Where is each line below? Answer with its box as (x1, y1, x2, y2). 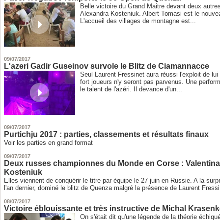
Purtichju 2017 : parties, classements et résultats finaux (4, 130, 209, 139)
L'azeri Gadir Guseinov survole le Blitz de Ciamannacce (4, 62, 210, 71)
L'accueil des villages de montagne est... (80, 17, 196, 25)
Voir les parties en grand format (4, 139, 93, 147)
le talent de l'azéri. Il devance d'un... (80, 85, 183, 93)
